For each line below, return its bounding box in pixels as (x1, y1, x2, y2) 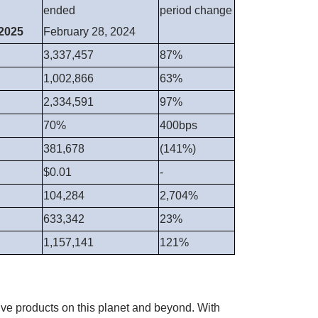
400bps (160, 119, 197, 132)
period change (160, 4, 232, 17)
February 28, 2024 (43, 26, 136, 38)
